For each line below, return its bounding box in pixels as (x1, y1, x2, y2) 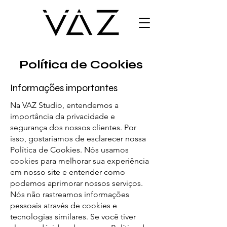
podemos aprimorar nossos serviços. (10, 178, 143, 188)
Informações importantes (10, 82, 118, 94)
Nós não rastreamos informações (10, 190, 129, 199)
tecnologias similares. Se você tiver (10, 212, 136, 221)
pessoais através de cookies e (10, 201, 117, 210)
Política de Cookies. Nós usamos (10, 145, 129, 155)
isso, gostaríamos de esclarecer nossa (10, 134, 146, 143)
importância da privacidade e (10, 111, 115, 121)
